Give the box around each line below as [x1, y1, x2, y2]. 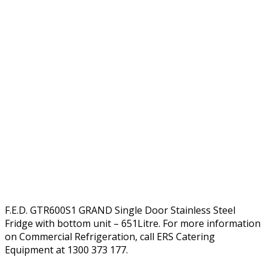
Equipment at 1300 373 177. [5, 243, 128, 256]
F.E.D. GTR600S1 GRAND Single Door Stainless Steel [5, 203, 235, 217]
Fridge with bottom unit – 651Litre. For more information [5, 216, 261, 230]
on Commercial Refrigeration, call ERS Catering [5, 229, 215, 243]
